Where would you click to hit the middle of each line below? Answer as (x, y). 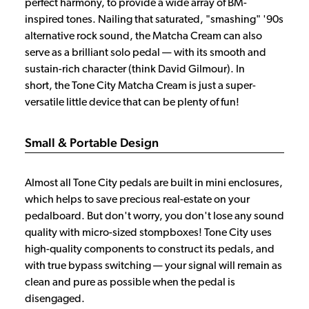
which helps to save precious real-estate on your (137, 200)
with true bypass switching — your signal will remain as (153, 266)
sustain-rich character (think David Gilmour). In (135, 69)
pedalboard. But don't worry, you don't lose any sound (154, 216)
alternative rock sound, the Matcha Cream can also (143, 36)
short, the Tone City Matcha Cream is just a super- (140, 86)
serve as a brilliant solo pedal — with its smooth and (146, 53)
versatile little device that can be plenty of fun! (132, 102)
